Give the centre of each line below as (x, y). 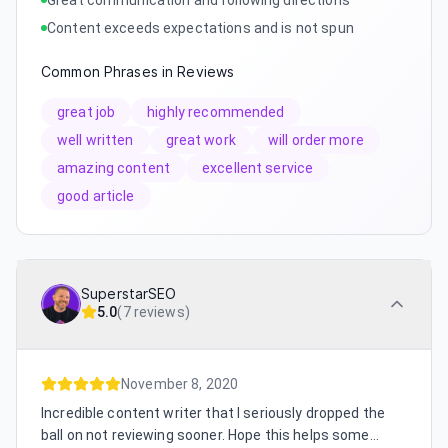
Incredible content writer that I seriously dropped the (213, 412)
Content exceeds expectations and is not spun (200, 27)
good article (96, 195)
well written (95, 139)
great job (86, 111)
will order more (315, 139)
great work (200, 139)
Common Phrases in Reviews (138, 71)
